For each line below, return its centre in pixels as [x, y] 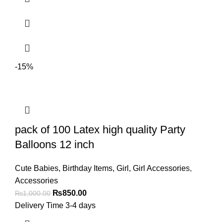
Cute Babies [37, 168]
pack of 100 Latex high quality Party [100, 130]
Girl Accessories [161, 168]
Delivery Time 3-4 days [55, 205]
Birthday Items [87, 168]
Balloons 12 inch [55, 144]
